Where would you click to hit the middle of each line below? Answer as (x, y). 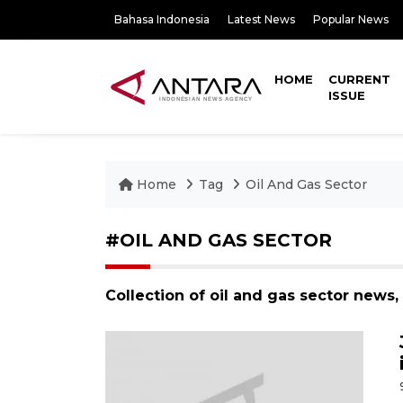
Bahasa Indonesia (162, 19)
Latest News (261, 19)
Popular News (351, 19)
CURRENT (360, 79)
